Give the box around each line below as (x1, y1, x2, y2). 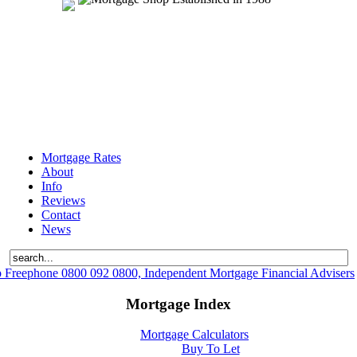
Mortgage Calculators (140, 328, 249, 342)
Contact (41, 208, 80, 222)
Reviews (41, 194, 85, 207)
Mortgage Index (126, 295, 231, 312)
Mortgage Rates (41, 151, 121, 164)
